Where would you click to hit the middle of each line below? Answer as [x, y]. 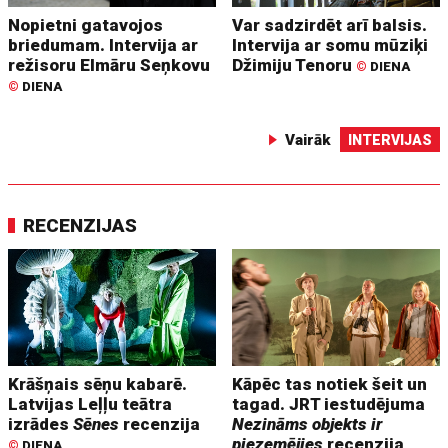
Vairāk [307, 140]
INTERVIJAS [389, 140]
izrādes [41, 424]
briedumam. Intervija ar [103, 45]
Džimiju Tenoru [294, 65]
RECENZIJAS [80, 226]
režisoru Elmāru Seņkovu [109, 65]
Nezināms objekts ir [307, 424]
